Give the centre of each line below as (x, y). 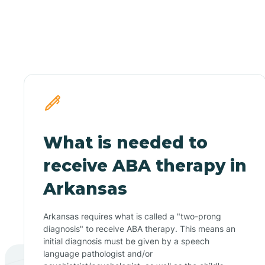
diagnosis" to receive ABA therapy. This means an (139, 228)
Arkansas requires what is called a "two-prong (132, 216)
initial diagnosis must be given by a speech (126, 241)
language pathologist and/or (98, 253)
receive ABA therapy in (145, 165)
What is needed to (125, 142)
